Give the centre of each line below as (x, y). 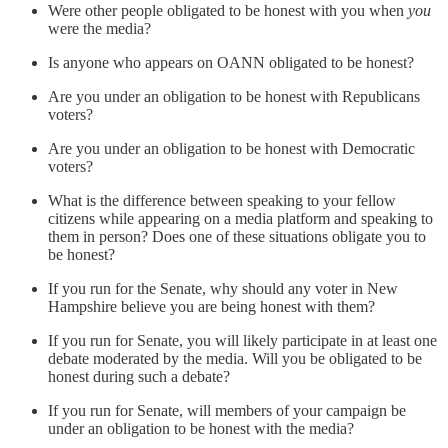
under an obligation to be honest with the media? (201, 429)
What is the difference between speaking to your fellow (222, 201)
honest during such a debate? (139, 377)
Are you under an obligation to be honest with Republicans (234, 97)
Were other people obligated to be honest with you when (228, 11)
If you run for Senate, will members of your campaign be (227, 411)
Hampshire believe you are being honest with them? (211, 307)
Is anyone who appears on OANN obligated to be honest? (231, 63)
